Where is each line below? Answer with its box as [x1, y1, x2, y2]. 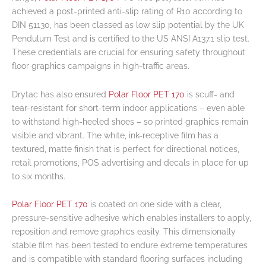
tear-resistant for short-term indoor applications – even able [12, 103, 245, 113]
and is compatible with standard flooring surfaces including [12, 254, 243, 264]
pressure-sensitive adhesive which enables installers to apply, [12, 213, 251, 223]
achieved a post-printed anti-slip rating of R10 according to [12, 7, 242, 17]
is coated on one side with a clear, [88, 199, 221, 210]
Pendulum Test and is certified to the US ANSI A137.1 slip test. [12, 34, 249, 44]
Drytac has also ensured [12, 89, 109, 99]
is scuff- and [185, 89, 235, 99]
